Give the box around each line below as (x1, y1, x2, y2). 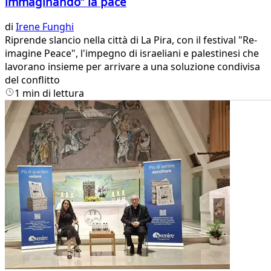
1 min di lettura (15, 87, 84, 100)
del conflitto (5, 73, 60, 87)
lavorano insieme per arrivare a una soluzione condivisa (5, 60, 260, 74)
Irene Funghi (16, 20, 74, 34)
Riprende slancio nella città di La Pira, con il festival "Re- (5, 33, 257, 47)
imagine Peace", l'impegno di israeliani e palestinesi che (5, 47, 259, 60)
